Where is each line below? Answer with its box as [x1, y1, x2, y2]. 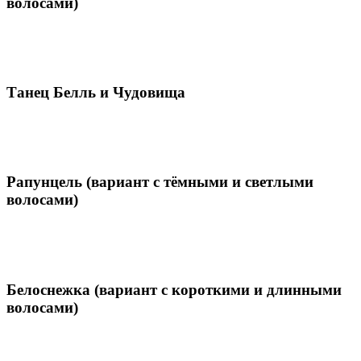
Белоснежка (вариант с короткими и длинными [6, 280, 342, 298]
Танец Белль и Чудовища [6, 83, 185, 101]
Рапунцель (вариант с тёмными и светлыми [6, 173, 313, 191]
